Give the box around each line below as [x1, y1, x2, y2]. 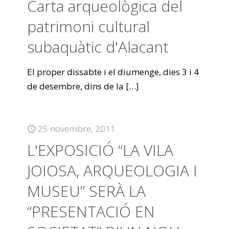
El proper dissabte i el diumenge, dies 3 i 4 [27, 66, 199, 78]
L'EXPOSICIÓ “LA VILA [27, 140, 173, 161]
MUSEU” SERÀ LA [27, 180, 146, 201]
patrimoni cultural [27, 16, 150, 37]
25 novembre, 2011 [38, 123, 116, 134]
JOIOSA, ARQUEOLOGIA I [27, 160, 197, 181]
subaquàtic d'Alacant [27, 36, 169, 57]
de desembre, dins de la [27, 80, 124, 92]
